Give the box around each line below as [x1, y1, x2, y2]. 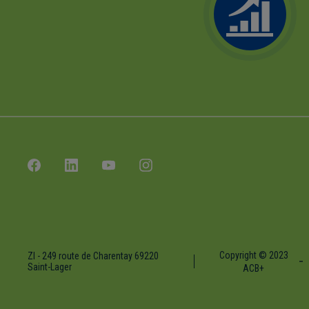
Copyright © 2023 [219, 249, 288, 261]
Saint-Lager [28, 261, 72, 272]
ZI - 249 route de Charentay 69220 [28, 250, 159, 261]
